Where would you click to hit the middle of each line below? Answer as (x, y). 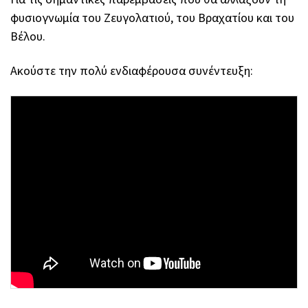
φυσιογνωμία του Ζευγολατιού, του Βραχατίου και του (152, 18)
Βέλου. (28, 36)
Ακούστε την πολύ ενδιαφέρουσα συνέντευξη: (132, 71)
